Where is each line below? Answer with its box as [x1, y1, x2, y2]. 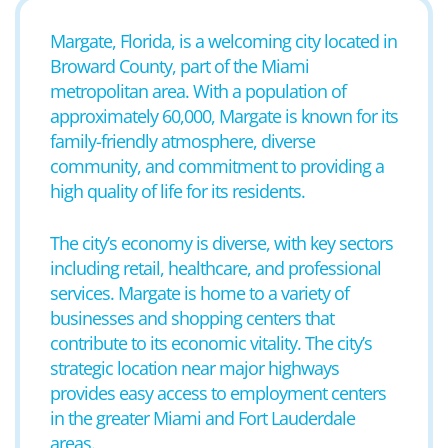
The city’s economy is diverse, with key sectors [50, 231, 393, 255]
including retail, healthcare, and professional [50, 256, 381, 280]
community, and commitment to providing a [50, 154, 384, 178]
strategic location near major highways [50, 356, 339, 380]
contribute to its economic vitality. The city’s [50, 331, 372, 355]
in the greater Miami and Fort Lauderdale [50, 406, 355, 430]
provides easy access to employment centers [50, 381, 386, 405]
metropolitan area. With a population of [50, 79, 346, 103]
